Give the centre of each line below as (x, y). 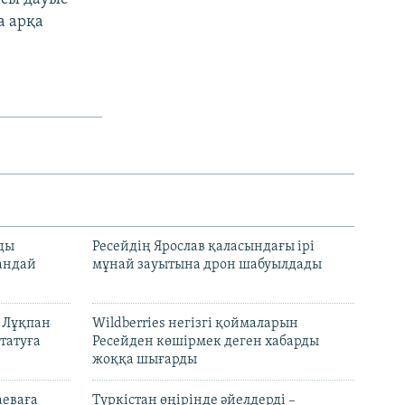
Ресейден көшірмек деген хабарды (206, 342)
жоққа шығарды (145, 360)
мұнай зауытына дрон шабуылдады (207, 265)
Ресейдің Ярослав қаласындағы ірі (203, 247)
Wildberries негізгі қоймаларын (195, 324)
